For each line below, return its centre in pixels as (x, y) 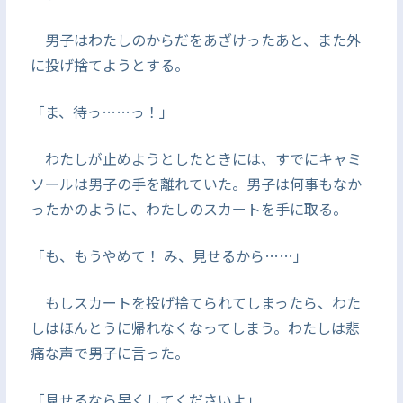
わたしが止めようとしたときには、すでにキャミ (196, 158)
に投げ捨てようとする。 (109, 65)
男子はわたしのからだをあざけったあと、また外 (195, 40)
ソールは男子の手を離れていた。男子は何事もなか (196, 184)
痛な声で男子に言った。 (109, 353)
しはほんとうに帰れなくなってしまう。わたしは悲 (195, 327)
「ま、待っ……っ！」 (102, 112)
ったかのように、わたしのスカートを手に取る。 (188, 209)
